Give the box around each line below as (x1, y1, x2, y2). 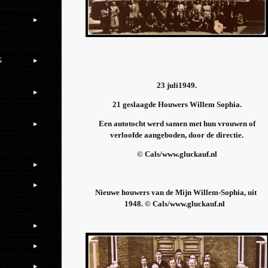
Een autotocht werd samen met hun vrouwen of (98, 119, 255, 129)
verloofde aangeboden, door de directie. (110, 130, 244, 140)
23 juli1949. (157, 81, 197, 90)
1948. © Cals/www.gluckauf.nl (124, 199, 226, 209)
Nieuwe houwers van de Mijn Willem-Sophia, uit (95, 188, 257, 197)
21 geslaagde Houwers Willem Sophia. (112, 100, 242, 109)
